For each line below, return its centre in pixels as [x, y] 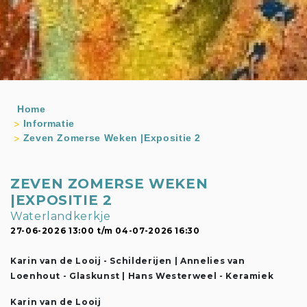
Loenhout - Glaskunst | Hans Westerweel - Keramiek [142, 276]
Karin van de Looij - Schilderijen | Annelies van [128, 261]
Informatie [49, 123]
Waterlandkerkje [61, 216]
